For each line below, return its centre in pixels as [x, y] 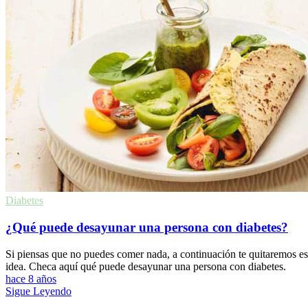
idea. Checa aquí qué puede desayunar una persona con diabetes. [146, 266]
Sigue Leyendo [38, 291]
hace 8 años [31, 278]
